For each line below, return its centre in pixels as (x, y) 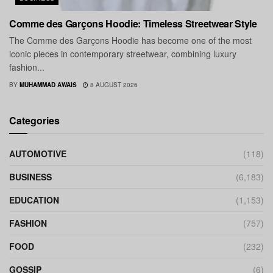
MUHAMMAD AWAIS (48, 85)
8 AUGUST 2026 (113, 85)
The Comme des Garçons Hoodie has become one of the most (130, 41)
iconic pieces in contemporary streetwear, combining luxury (123, 54)
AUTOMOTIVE (38, 154)
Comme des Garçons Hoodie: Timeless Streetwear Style (133, 24)
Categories (34, 121)
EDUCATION (34, 200)
